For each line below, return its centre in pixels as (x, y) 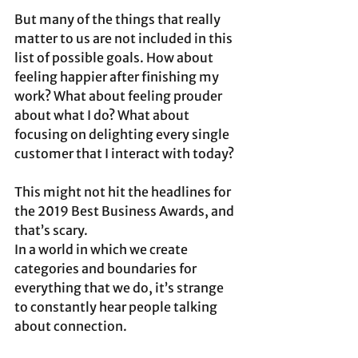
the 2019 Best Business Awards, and (125, 211)
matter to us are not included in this (125, 39)
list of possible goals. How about (115, 58)
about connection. (72, 326)
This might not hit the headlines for (124, 192)
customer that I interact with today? (125, 154)
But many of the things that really (119, 20)
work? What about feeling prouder (119, 96)
